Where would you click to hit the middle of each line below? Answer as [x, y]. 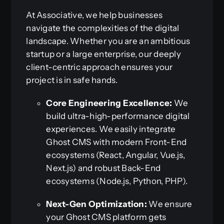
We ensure [170, 204]
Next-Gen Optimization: [96, 204]
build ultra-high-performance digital [118, 116]
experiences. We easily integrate [111, 129]
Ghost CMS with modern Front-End [116, 142]
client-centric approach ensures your [99, 67]
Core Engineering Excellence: [109, 103]
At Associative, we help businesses [94, 15]
